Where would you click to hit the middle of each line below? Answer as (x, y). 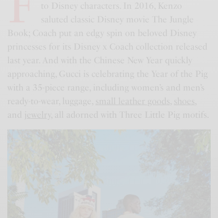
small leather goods (133, 101)
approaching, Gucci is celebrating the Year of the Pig (108, 74)
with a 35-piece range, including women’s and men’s (106, 88)
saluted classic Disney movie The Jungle (117, 20)
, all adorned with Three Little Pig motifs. (130, 115)
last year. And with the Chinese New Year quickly (100, 61)
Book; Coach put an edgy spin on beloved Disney (102, 33)
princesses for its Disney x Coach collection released (108, 47)
